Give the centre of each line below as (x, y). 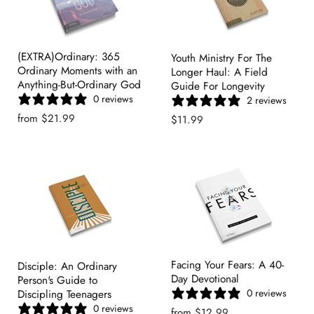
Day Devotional (205, 279)
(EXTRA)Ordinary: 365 (69, 57)
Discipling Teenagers (64, 294)
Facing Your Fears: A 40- (227, 265)
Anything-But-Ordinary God (79, 85)
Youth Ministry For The (221, 58)
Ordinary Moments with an (77, 71)
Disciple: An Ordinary (67, 266)
